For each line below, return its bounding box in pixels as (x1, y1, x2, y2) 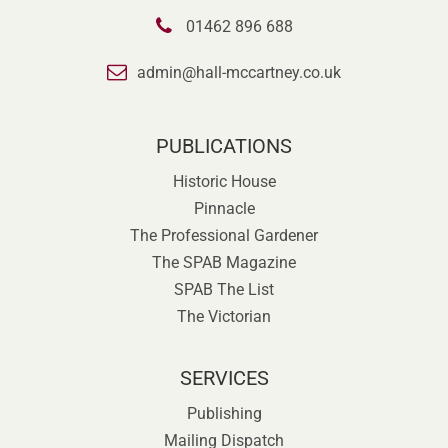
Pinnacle (193, 199, 255, 218)
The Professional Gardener (130, 226, 318, 245)
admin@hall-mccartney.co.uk (137, 63, 341, 82)
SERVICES (179, 366, 269, 390)
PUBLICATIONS (156, 134, 292, 158)
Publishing (186, 404, 262, 423)
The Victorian (177, 307, 271, 326)
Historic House (172, 172, 276, 191)
